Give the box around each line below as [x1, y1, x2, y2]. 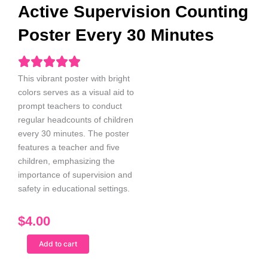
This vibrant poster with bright [18, 74, 130, 83]
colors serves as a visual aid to [18, 87, 134, 97]
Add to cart [38, 239, 77, 248]
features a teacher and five [18, 142, 120, 152]
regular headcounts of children [18, 115, 133, 124]
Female [17, 246, 45, 257]
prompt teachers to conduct [18, 101, 122, 111]
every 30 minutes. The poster [18, 129, 129, 138]
